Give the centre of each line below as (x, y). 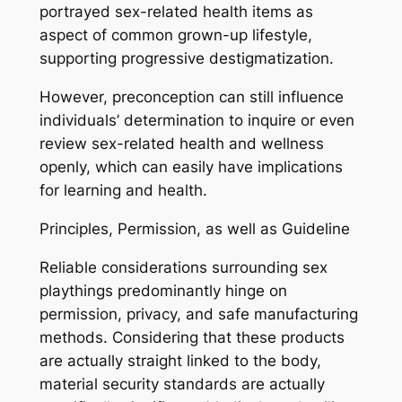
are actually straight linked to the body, (180, 360)
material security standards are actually (182, 384)
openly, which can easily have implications (191, 167)
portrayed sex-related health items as (176, 12)
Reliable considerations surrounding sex (183, 267)
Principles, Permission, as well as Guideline (194, 229)
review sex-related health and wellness (181, 144)
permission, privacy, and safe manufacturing (198, 314)
